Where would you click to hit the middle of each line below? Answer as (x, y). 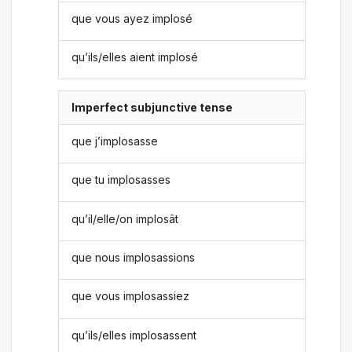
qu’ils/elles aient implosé (135, 57)
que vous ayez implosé (132, 18)
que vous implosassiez (131, 296)
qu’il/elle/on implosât (125, 218)
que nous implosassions (134, 257)
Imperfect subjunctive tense (152, 108)
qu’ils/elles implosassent (134, 335)
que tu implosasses (121, 180)
